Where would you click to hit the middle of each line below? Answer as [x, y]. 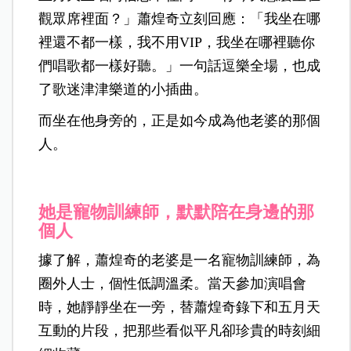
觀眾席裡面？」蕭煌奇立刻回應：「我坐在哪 [180, 19]
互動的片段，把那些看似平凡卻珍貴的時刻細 [180, 331]
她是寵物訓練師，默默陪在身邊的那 [177, 212]
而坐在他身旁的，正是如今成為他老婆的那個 [180, 121]
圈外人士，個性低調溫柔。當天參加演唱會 [173, 284]
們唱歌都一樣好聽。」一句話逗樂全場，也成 [180, 66]
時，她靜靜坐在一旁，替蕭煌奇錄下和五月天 [180, 308]
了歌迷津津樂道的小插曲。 [123, 90]
